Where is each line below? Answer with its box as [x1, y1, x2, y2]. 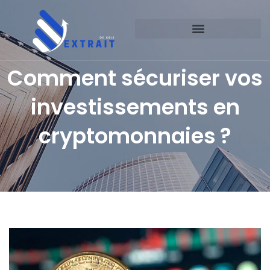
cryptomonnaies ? [39, 121, 231, 151]
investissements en [30, 92, 240, 122]
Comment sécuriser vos [7, 63, 263, 93]
